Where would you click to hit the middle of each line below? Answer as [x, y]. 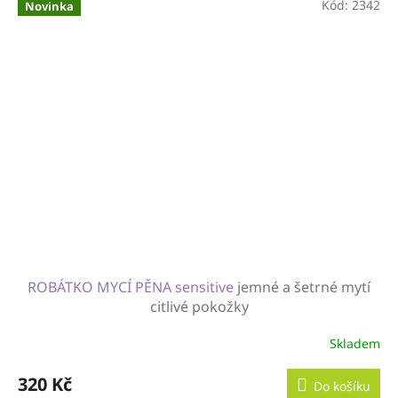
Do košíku [342, 386]
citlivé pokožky [199, 307]
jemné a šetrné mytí [304, 287]
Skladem [355, 343]
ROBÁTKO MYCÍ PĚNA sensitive [132, 287]
